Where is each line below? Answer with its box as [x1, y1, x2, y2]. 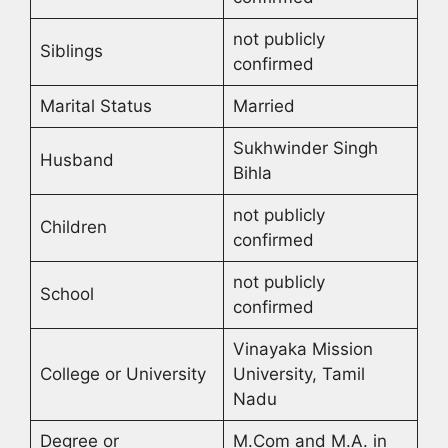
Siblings [39, 41, 103, 62]
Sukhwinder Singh [232, 138, 378, 159]
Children [39, 217, 107, 238]
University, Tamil [232, 364, 365, 385]
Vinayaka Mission [232, 339, 373, 360]
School [39, 284, 94, 305]
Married [232, 96, 295, 117]
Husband [39, 150, 114, 171]
